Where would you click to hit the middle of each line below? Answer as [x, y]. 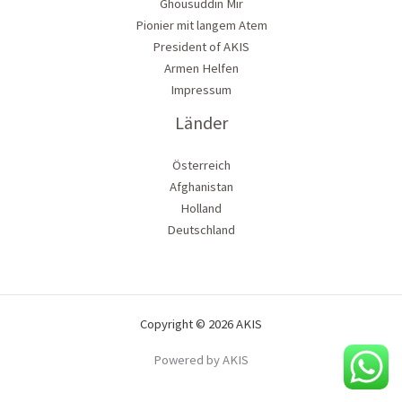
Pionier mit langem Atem [201, 25]
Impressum [201, 89]
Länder [201, 122]
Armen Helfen [201, 68]
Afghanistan [201, 187]
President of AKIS [201, 46]
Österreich [201, 166]
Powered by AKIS [201, 360]
